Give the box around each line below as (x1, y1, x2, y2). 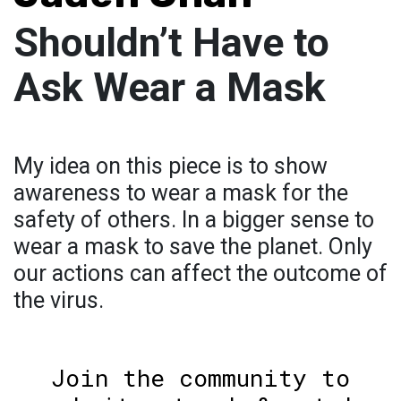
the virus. (13, 287, 104, 314)
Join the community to (51, 363, 350, 394)
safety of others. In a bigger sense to (13, 207, 374, 234)
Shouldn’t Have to (13, 19, 329, 67)
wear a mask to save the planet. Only (13, 234, 372, 260)
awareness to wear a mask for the (13, 180, 348, 207)
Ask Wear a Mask (13, 64, 326, 112)
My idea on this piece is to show (13, 153, 328, 180)
